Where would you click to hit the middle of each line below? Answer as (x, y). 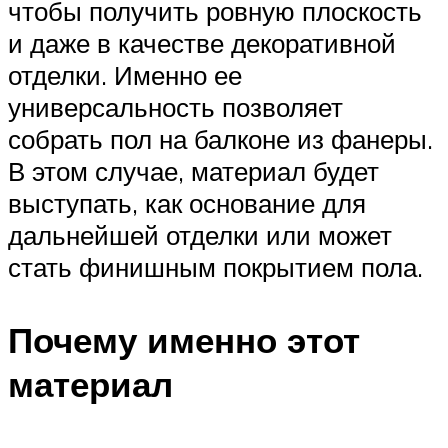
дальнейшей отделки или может (200, 234)
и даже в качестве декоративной (202, 42)
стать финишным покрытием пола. (215, 266)
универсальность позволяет (175, 106)
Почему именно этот (184, 339)
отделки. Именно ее (125, 74)
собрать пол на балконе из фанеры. (220, 138)
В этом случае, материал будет (193, 170)
